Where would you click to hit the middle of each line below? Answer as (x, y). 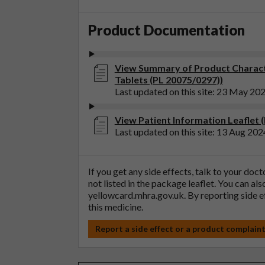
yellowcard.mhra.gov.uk (136, 195)
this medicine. (116, 207)
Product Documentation (167, 30)
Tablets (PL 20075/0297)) (169, 79)
